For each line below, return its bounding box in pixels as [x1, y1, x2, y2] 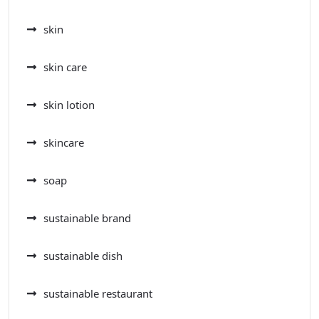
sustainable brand [43, 211, 131, 226]
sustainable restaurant [43, 286, 152, 301]
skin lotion [43, 98, 95, 113]
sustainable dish [43, 249, 122, 263]
